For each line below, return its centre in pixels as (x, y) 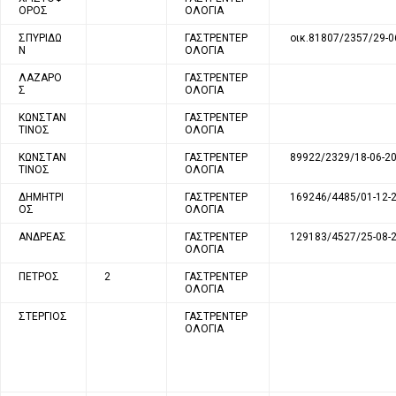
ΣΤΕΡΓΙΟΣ (43, 316)
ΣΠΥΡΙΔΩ (40, 38)
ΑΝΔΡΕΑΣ (42, 236)
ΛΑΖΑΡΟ (40, 77)
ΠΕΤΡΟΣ (39, 276)
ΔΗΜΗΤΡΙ (41, 197)
